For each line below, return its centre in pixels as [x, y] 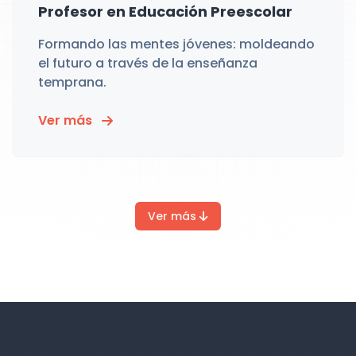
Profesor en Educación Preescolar [165, 12]
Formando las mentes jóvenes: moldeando [176, 44]
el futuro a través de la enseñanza [148, 63]
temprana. [72, 82]
